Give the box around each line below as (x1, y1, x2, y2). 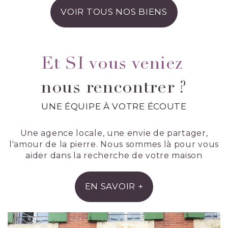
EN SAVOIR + (84, 181, 144, 192)
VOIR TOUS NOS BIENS (61, 7, 167, 17)
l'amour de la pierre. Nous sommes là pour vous (9, 139, 219, 149)
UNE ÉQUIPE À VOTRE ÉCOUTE (41, 101, 187, 111)
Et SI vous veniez (41, 55, 183, 73)
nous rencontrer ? (41, 79, 187, 97)
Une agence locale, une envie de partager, (20, 128, 208, 138)
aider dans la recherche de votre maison (25, 150, 203, 160)
